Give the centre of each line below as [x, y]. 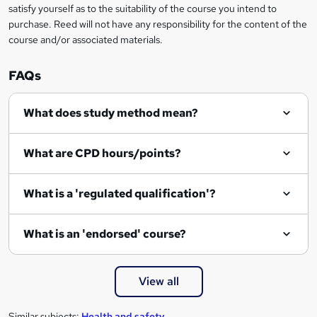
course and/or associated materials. [86, 40]
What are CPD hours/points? [102, 154]
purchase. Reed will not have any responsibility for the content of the [158, 24]
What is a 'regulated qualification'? [120, 194]
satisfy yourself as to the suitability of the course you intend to [143, 9]
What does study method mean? [111, 113]
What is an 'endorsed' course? [105, 234]
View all [158, 282]
